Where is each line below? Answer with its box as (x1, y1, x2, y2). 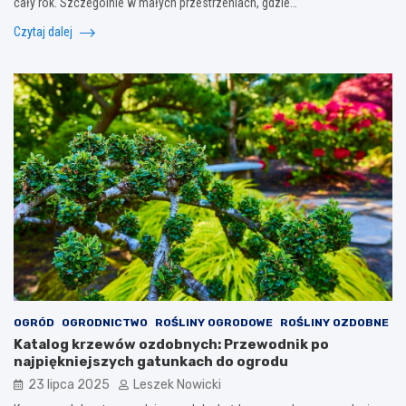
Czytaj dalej (14, 24, 75, 39)
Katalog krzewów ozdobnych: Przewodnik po (14, 335, 329, 353)
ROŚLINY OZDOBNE (280, 315, 389, 329)
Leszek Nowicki (133, 376, 221, 392)
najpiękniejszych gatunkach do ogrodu (14, 353, 288, 370)
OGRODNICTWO (62, 315, 148, 329)
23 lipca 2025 (28, 376, 110, 392)
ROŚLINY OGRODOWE (155, 315, 273, 329)
